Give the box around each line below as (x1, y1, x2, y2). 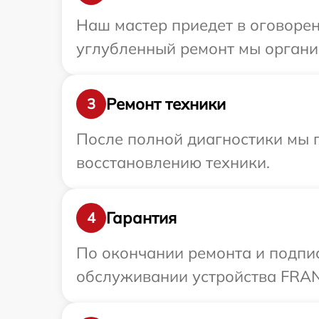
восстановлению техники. (76, 152, 270, 173)
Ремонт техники (106, 93, 226, 114)
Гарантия (106, 207, 177, 228)
